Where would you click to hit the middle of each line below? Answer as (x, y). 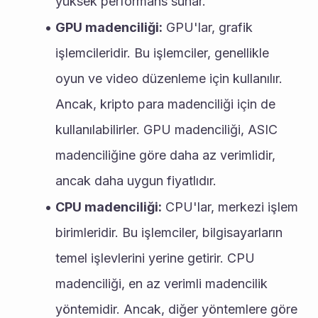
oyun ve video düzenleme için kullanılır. (169, 78)
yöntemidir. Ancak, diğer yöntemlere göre (176, 309)
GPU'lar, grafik (207, 27)
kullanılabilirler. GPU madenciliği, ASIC (166, 130)
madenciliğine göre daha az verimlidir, (165, 155)
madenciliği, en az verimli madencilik (161, 284)
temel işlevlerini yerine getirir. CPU (155, 258)
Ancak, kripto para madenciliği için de (165, 104)
